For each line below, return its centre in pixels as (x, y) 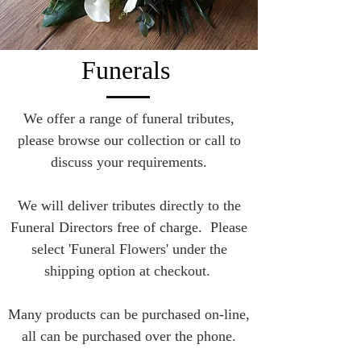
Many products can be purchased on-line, (129, 314)
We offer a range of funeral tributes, (129, 118)
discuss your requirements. (129, 162)
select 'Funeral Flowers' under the (129, 249)
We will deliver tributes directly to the (129, 205)
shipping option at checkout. (129, 270)
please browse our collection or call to (129, 140)
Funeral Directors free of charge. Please (129, 227)
